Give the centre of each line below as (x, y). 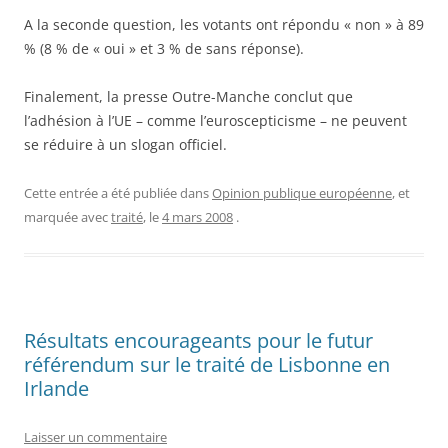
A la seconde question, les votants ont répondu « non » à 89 (224, 25)
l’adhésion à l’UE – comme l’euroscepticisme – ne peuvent (215, 121)
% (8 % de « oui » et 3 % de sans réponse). (164, 49)
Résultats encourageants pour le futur (198, 341)
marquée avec (67, 217)
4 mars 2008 (197, 217)
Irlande (56, 389)
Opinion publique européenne (302, 193)
